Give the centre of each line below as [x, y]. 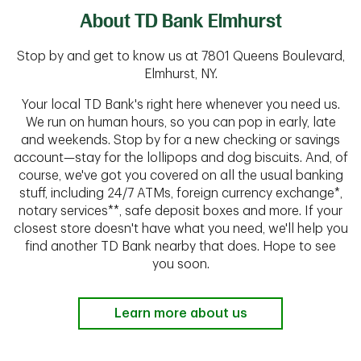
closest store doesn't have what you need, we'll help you [180, 229]
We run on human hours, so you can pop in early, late [180, 122]
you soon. [180, 264]
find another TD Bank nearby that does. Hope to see [180, 247]
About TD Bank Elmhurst [180, 21]
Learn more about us [180, 313]
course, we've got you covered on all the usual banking [180, 176]
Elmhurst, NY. [180, 74]
